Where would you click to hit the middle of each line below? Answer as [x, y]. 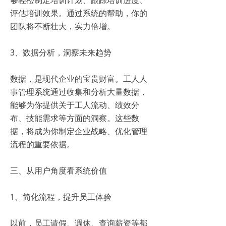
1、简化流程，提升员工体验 [63, 197]
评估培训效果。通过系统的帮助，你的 [79, 13]
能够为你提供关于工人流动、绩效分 [75, 105]
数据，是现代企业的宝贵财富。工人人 [79, 79]
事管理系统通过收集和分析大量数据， [79, 92]
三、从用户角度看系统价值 [61, 171]
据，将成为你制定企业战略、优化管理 [79, 131]
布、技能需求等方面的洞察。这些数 [75, 118]
